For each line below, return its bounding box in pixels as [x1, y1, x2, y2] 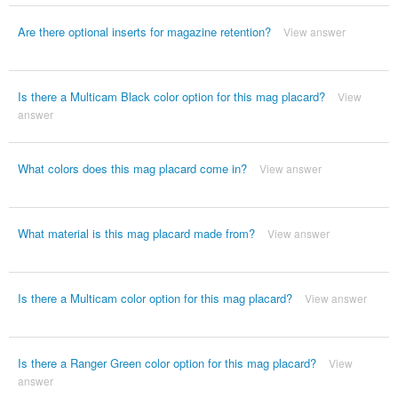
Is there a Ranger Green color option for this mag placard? [17, 354, 316, 372]
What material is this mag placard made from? [17, 225, 255, 243]
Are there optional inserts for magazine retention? [17, 23, 271, 41]
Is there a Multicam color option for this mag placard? [17, 290, 292, 307]
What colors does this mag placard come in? [17, 160, 247, 178]
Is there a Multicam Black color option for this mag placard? [17, 88, 325, 106]
